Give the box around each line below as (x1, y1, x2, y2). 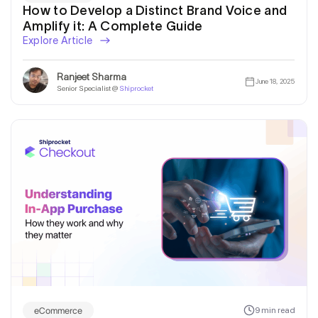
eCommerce (34, 304, 82, 317)
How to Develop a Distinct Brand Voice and (23, 3, 287, 18)
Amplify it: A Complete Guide (23, 18, 203, 33)
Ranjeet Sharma (57, 71, 126, 83)
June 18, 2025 (255, 77, 295, 86)
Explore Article (23, 34, 95, 46)
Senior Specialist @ (57, 84, 119, 93)
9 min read (255, 305, 295, 316)
